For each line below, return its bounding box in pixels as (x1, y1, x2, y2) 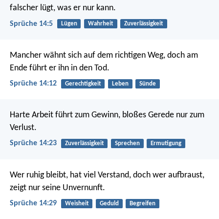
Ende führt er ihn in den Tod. (10, 63, 109, 73)
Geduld (99, 200, 119, 207)
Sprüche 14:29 (10, 199, 57, 207)
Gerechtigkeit (65, 80, 101, 87)
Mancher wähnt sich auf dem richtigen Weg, (10, 50, 165, 60)
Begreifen (129, 200, 155, 207)
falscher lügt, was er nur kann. (10, 3, 116, 13)
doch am (165, 50, 198, 60)
